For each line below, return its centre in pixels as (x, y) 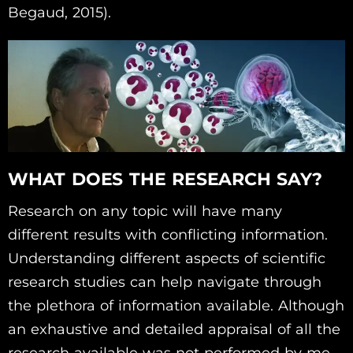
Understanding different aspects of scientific (167, 258)
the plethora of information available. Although (176, 305)
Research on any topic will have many (145, 211)
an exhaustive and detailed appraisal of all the (174, 329)
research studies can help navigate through (165, 282)
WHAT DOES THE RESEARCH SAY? (165, 179)
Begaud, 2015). (59, 13)
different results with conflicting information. (168, 234)
